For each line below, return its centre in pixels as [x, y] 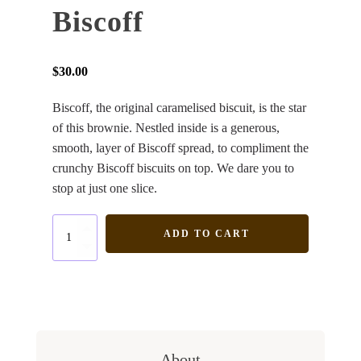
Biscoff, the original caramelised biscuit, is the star [179, 108]
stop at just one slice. [104, 188]
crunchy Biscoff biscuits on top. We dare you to [173, 168]
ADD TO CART [207, 234]
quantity [66, 243]
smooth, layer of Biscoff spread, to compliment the [180, 148]
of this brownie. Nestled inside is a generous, [166, 128]
